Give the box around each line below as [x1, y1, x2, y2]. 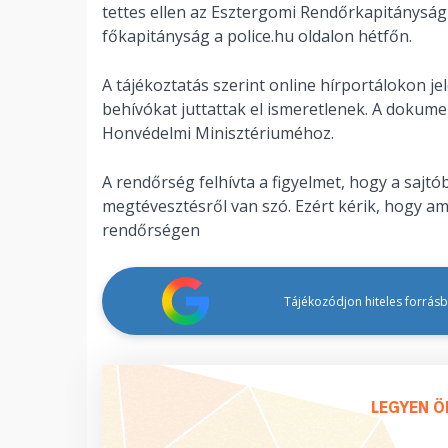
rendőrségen [102, 219, 200, 241]
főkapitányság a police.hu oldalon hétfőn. [102, 25, 412, 47]
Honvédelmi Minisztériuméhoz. [102, 122, 334, 144]
